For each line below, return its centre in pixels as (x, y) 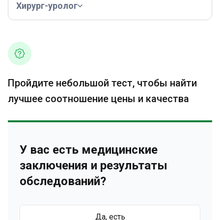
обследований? (63, 181)
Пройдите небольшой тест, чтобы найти (102, 83)
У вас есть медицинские (89, 150)
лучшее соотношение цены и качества (98, 99)
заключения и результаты (94, 165)
